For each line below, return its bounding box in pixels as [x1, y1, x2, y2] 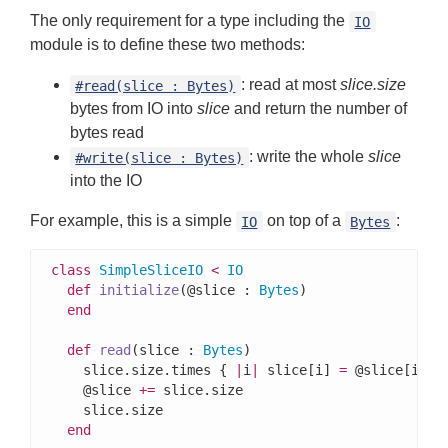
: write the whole [248, 148, 368, 166]
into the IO [70, 172, 142, 190]
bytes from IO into [70, 100, 197, 118]
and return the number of [230, 100, 407, 118]
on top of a [262, 212, 345, 230]
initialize [99, 282, 179, 299]
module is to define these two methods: [30, 36, 305, 54]
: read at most [240, 76, 340, 94]
